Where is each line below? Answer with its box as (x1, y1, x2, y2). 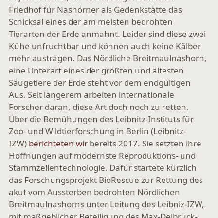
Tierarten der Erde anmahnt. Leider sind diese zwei (9, 28, 206, 39)
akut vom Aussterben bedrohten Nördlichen (9, 186, 180, 198)
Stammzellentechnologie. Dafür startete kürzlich (9, 162, 197, 173)
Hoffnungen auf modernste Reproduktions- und (9, 150, 196, 161)
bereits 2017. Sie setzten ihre (88, 138, 201, 149)
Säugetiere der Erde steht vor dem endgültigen (9, 77, 191, 88)
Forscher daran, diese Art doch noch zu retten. (9, 101, 189, 112)
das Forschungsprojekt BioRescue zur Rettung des (9, 174, 203, 185)
